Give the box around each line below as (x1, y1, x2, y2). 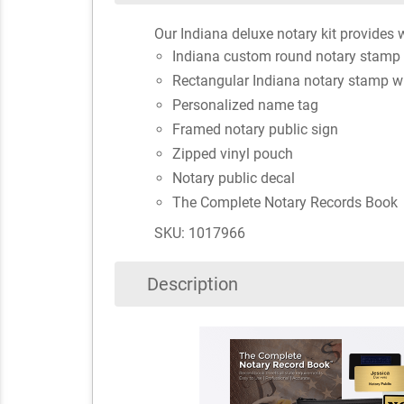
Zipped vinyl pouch (171, 145, 293, 163)
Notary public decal (171, 170, 295, 188)
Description (147, 273, 238, 296)
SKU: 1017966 (153, 225, 245, 243)
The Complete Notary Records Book (171, 194, 398, 212)
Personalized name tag (171, 96, 318, 115)
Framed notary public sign (171, 121, 338, 139)
